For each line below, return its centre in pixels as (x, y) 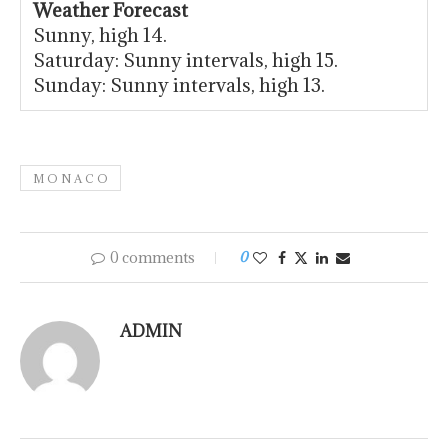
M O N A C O (70, 179)
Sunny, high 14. (100, 35)
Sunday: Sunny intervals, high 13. (179, 85)
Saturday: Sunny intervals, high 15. (185, 60)
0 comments (152, 258)
